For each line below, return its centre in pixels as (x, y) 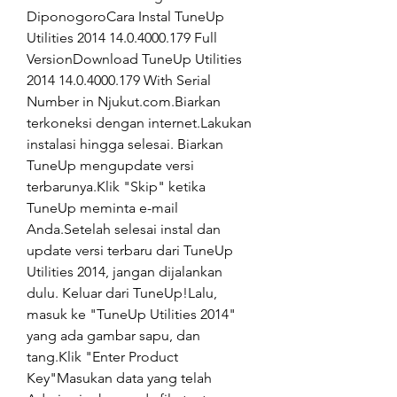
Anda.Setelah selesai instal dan (124, 229)
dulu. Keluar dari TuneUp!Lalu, (122, 293)
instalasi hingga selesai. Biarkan (125, 144)
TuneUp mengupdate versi (110, 165)
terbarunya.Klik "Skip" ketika (116, 187)
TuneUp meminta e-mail (102, 208)
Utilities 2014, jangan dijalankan (125, 272)
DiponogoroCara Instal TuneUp (125, 16)
